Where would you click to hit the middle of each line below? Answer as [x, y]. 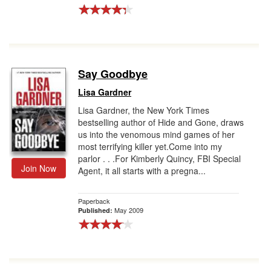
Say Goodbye [113, 74]
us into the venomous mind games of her [156, 134]
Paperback [94, 201]
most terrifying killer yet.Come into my [150, 146]
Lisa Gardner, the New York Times [144, 110]
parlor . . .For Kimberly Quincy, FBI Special [159, 158]
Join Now [39, 168]
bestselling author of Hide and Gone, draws [161, 122]
